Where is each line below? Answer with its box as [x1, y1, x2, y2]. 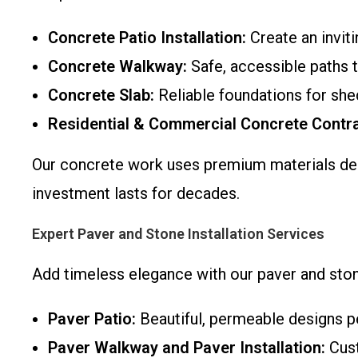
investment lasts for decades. [32, 184, 240, 203]
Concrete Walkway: [48, 57, 187, 76]
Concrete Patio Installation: [48, 28, 246, 47]
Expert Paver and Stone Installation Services [32, 225, 324, 242]
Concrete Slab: [48, 86, 154, 105]
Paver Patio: [48, 309, 136, 328]
